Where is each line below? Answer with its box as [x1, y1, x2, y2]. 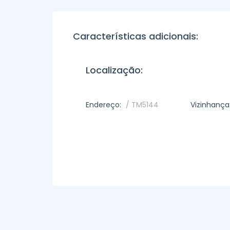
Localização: [86, 64, 143, 76]
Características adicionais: [73, 30, 198, 43]
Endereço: [86, 100, 121, 110]
